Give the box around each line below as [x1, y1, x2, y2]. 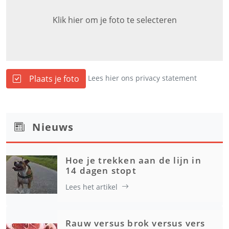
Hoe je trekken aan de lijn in [65, 154, 201, 166]
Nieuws [32, 120, 74, 134]
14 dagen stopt [65, 164, 136, 176]
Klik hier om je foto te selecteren [52, 14, 177, 26]
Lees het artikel [65, 181, 118, 192]
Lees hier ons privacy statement [88, 73, 197, 83]
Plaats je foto [29, 73, 79, 84]
